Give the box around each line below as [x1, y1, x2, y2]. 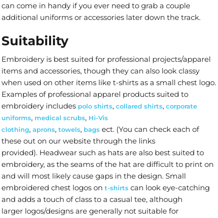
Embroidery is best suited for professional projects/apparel [1, 54, 211, 64]
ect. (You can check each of [100, 124, 199, 134]
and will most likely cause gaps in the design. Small [1, 171, 186, 181]
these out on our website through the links [1, 136, 155, 145]
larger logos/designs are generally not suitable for [1, 206, 179, 216]
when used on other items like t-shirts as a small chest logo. [1, 77, 216, 87]
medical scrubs [35, 113, 85, 122]
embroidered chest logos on [1, 182, 105, 192]
